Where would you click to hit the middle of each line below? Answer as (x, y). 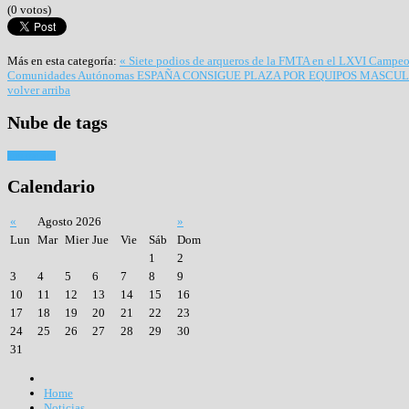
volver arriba (39, 90)
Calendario (51, 186)
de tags (78, 122)
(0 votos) (29, 10)
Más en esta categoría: (62, 61)
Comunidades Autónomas (72, 76)
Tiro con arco (31, 155)
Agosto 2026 (69, 222)
